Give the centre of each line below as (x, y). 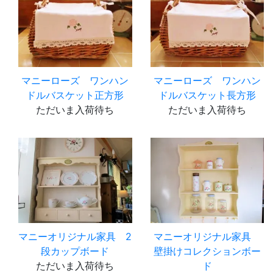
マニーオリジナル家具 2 (75, 236)
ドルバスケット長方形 (207, 95)
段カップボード (75, 251)
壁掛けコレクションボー (207, 251)
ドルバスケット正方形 (75, 95)
